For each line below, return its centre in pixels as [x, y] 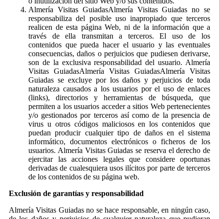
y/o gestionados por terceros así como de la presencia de [119, 115]
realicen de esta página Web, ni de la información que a [119, 27]
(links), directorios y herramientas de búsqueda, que [119, 97]
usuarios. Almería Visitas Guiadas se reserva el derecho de [119, 150]
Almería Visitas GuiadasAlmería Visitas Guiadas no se [119, 9]
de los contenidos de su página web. [84, 176]
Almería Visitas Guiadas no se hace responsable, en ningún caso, [109, 210]
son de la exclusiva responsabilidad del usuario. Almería [119, 62]
